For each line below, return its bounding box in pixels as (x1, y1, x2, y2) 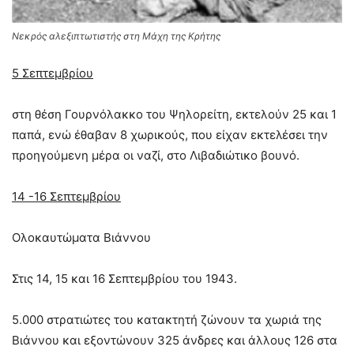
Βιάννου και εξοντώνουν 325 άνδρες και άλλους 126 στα (12, 332, 337, 348)
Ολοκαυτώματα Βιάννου (12, 229, 151, 245)
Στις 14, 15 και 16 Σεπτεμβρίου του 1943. (12, 270, 237, 286)
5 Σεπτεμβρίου (12, 65, 93, 81)
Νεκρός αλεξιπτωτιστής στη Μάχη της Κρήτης (12, 29, 220, 42)
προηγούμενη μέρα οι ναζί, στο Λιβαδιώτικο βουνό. (12, 147, 299, 163)
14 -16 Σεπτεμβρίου (12, 188, 121, 204)
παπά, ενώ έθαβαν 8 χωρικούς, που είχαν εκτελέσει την (12, 126, 328, 142)
